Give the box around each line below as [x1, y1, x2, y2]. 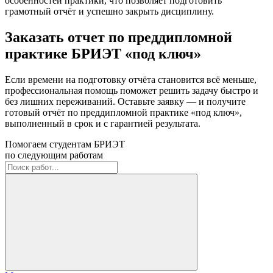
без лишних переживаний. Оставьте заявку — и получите [5, 96, 246, 107]
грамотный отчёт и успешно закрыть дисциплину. [5, 5, 214, 16]
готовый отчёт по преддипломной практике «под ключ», [5, 107, 242, 118]
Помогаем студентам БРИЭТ [5, 138, 125, 149]
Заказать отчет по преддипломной [5, 29, 232, 45]
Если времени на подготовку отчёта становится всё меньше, [5, 74, 257, 85]
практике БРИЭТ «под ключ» [5, 45, 201, 62]
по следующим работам [5, 149, 103, 160]
